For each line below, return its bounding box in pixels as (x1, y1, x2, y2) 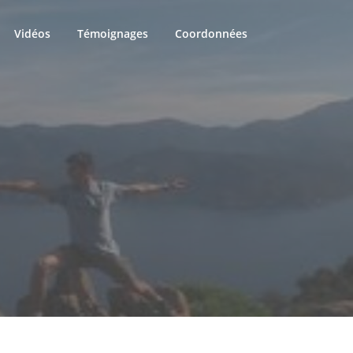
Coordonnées (175, 26, 247, 41)
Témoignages (77, 26, 148, 41)
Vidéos (14, 26, 50, 41)
